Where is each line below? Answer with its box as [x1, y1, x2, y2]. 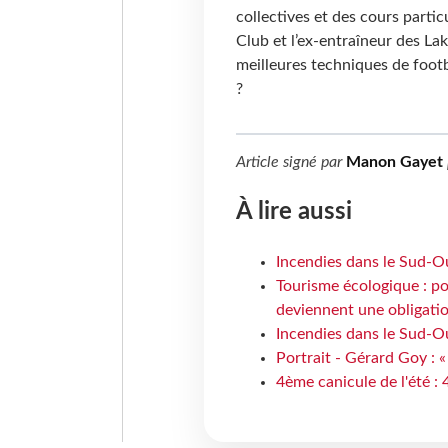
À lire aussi [235, 200, 352, 225]
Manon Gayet [345, 154, 443, 171]
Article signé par [235, 154, 346, 171]
